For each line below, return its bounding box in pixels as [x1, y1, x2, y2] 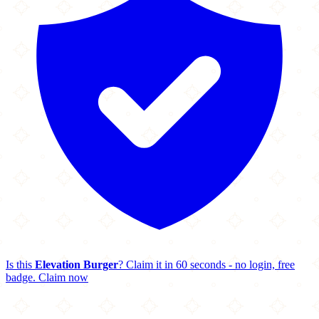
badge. [6, 271, 36, 283]
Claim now [38, 271, 88, 283]
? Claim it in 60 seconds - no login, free [118, 258, 295, 271]
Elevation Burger [35, 258, 118, 271]
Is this [6, 258, 35, 271]
